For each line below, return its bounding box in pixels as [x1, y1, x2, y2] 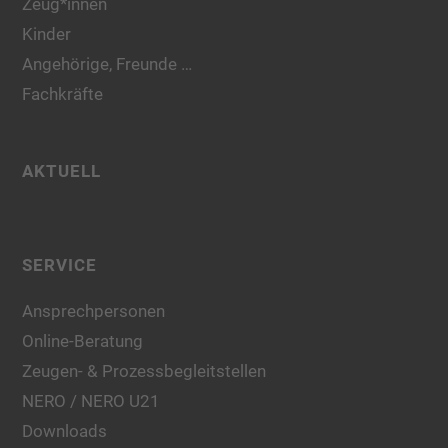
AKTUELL [22, 161, 102, 182]
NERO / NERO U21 [22, 390, 161, 411]
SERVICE [22, 254, 98, 275]
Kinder [22, 23, 72, 44]
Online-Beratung [22, 330, 144, 351]
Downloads [22, 420, 108, 441]
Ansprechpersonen [22, 300, 166, 321]
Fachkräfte [22, 83, 104, 104]
